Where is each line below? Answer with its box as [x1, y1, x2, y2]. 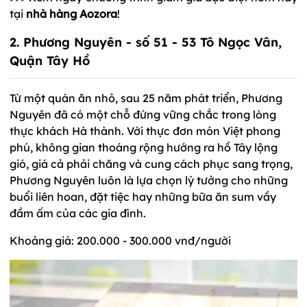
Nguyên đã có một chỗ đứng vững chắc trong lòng [10, 107, 276, 121]
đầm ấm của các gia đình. [10, 206, 146, 220]
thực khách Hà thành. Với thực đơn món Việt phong [10, 123, 280, 138]
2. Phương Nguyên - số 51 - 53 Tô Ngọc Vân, [10, 34, 282, 50]
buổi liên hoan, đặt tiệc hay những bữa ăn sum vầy [10, 189, 276, 204]
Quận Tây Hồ [10, 52, 94, 69]
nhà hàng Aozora [26, 6, 117, 21]
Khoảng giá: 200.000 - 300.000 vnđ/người [10, 233, 231, 247]
